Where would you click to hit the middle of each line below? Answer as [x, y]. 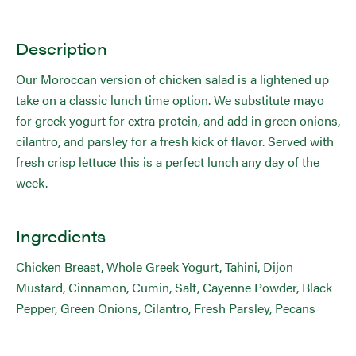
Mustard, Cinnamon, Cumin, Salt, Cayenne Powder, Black [174, 287]
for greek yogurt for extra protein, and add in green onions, [178, 120]
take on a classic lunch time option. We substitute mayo [170, 100]
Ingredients [61, 236]
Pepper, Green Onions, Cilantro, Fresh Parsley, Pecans [166, 308]
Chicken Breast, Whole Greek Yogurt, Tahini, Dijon [155, 267]
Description [62, 48]
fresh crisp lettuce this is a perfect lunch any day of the [168, 162]
